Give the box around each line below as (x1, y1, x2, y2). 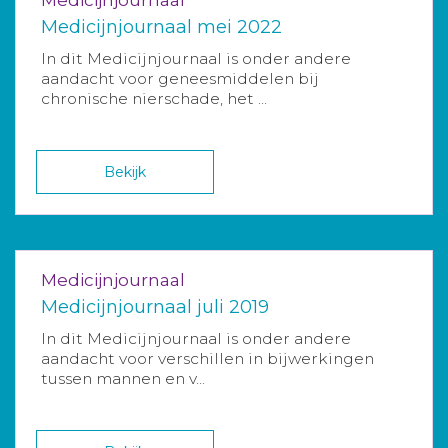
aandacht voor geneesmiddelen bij (41, 68, 319, 88)
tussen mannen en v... (41, 368, 205, 388)
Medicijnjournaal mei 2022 (41, 15, 282, 38)
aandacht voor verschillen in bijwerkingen (41, 348, 374, 368)
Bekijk (104, 162, 147, 181)
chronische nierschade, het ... (41, 88, 267, 108)
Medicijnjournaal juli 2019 (41, 295, 269, 318)
